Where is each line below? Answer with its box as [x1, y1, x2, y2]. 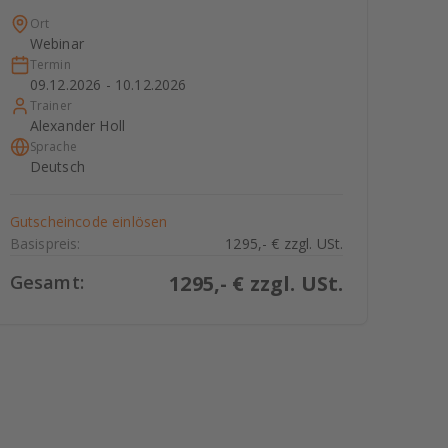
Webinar [29, 33, 84, 53]
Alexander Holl [29, 115, 126, 135]
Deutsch [29, 156, 85, 176]
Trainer [29, 96, 72, 114]
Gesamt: [9, 269, 84, 294]
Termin [29, 55, 71, 73]
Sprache [29, 137, 77, 155]
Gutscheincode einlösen [9, 211, 168, 231]
